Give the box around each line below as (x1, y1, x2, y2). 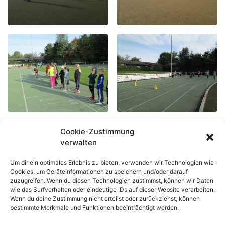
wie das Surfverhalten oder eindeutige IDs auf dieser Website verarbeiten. (10, 186, 215, 193)
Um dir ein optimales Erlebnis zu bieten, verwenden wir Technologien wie (10, 159, 214, 166)
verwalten (60, 138, 97, 147)
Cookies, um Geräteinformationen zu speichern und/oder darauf (10, 168, 188, 175)
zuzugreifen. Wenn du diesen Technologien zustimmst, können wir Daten (10, 177, 213, 184)
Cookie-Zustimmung (60, 127, 134, 136)
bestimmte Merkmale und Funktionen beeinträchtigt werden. (10, 204, 179, 211)
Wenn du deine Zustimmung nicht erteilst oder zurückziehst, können (10, 195, 200, 202)
